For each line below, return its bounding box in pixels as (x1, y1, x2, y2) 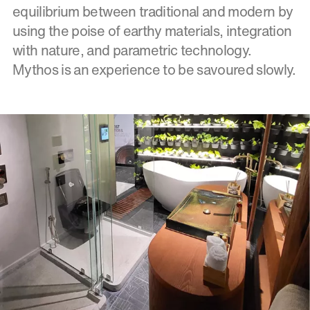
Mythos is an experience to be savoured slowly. (12, 59, 296, 80)
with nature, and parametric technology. (12, 39, 252, 60)
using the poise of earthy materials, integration (12, 20, 292, 41)
